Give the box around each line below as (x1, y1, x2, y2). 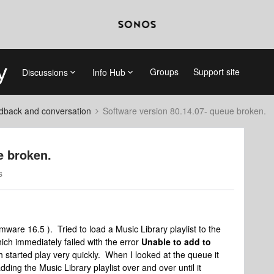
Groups (149, 65, 179, 78)
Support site (193, 65, 240, 78)
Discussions (21, 65, 68, 78)
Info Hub (92, 65, 125, 78)
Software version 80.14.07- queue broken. (103, 105, 266, 117)
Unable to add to (141, 235, 211, 248)
